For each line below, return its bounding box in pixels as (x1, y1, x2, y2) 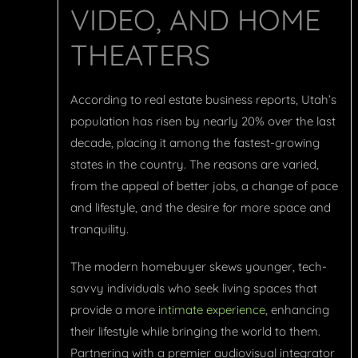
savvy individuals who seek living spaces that (70, 280, 317, 296)
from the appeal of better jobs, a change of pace (70, 178, 338, 194)
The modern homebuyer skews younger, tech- (70, 259, 327, 275)
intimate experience (158, 302, 265, 318)
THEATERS (70, 37, 218, 74)
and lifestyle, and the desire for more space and (70, 200, 331, 216)
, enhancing (265, 302, 329, 318)
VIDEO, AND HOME (70, 2, 320, 38)
